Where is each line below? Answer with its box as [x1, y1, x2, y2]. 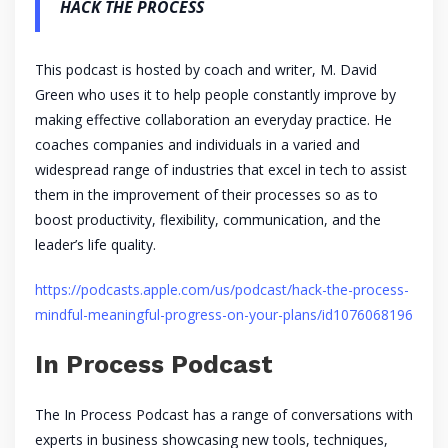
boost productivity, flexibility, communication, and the [35, 210, 381, 230]
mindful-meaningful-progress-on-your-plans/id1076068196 [35, 305, 413, 325]
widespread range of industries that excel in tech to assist [35, 160, 407, 180]
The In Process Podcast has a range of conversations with [35, 405, 413, 425]
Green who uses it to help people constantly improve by [35, 85, 396, 105]
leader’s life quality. [35, 235, 156, 255]
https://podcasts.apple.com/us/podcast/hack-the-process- [35, 280, 409, 300]
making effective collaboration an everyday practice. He [35, 110, 392, 130]
